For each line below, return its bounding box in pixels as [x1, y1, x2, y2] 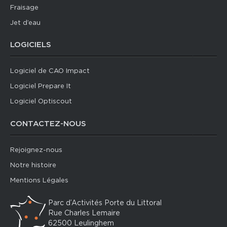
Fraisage [10, 4, 39, 11]
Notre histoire [10, 162, 56, 169]
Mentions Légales [10, 177, 68, 184]
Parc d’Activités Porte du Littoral [48, 199, 162, 207]
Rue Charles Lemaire [48, 209, 120, 217]
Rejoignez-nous [10, 146, 62, 154]
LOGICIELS [10, 41, 51, 49]
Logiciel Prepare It [10, 83, 71, 90]
